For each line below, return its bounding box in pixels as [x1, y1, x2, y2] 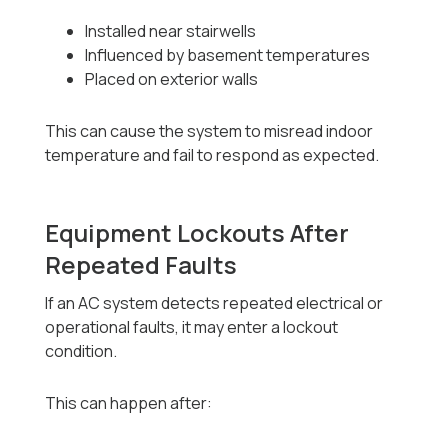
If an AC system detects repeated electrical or [45, 292, 384, 315]
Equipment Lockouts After [45, 216, 350, 250]
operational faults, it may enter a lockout [45, 316, 339, 339]
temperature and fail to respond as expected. [45, 144, 380, 167]
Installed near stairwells [85, 20, 257, 43]
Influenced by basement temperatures [85, 44, 371, 67]
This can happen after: [45, 392, 213, 415]
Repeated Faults [45, 248, 238, 282]
